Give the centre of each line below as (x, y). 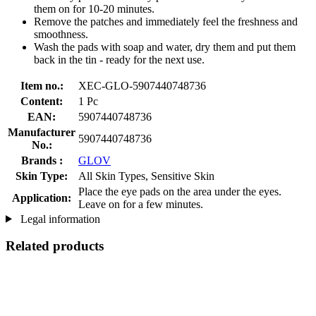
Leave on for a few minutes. (141, 204)
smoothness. (61, 34)
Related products (55, 246)
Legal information (59, 219)
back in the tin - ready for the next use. (119, 59)
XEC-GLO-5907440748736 (142, 85)
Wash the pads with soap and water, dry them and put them (165, 47)
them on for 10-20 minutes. (94, 8)
